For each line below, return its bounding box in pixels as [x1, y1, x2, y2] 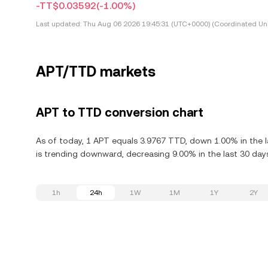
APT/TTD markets [36, 63, 156, 80]
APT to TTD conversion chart [36, 105, 203, 120]
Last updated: [36, 20, 81, 28]
